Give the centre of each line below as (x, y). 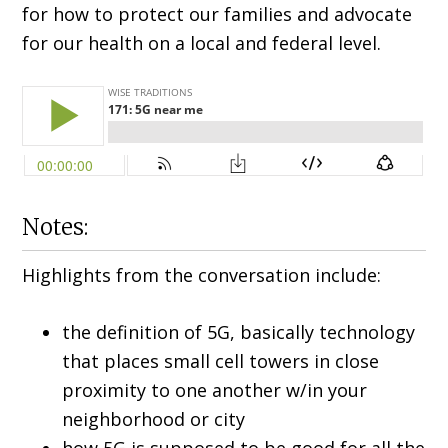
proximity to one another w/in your (215, 390)
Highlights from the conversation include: (202, 275)
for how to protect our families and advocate (217, 14)
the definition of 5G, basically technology (239, 332)
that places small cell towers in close (221, 361)
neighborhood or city (154, 419)
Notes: (55, 227)
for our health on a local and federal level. (202, 43)
